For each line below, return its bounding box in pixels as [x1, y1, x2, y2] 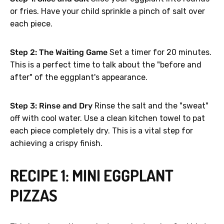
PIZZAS [10, 185, 57, 206]
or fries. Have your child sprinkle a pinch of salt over [10, 6, 205, 16]
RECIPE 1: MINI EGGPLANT [10, 165, 173, 186]
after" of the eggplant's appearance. [10, 72, 147, 82]
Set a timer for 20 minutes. [107, 47, 211, 57]
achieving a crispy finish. [10, 138, 102, 148]
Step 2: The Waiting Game [10, 47, 107, 57]
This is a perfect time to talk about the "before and [10, 60, 201, 70]
